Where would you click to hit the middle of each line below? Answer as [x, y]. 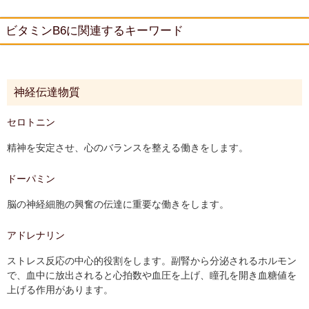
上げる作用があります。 [60, 290]
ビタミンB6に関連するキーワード [94, 31]
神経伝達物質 [47, 92]
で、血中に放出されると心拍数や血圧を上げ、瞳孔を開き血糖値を [152, 275]
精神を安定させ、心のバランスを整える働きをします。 [128, 148]
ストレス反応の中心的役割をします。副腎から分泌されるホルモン [152, 261]
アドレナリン [36, 235]
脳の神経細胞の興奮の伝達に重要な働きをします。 [118, 204]
